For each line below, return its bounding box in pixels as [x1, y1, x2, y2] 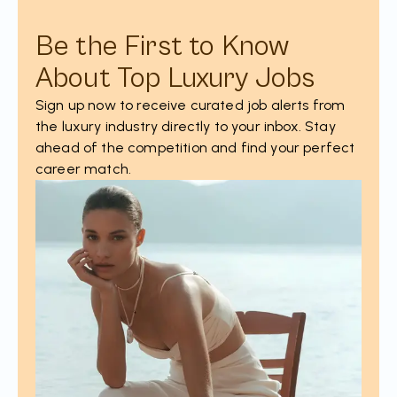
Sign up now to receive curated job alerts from [35, 96, 346, 113]
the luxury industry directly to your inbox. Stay [35, 117, 336, 135]
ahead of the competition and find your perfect [35, 138, 355, 156]
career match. [35, 160, 132, 177]
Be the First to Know [35, 29, 290, 63]
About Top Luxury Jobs [35, 61, 315, 95]
